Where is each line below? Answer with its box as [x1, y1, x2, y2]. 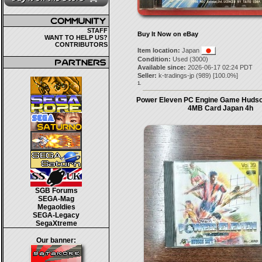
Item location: [137, 47, 180, 54]
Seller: [137, 72, 157, 79]
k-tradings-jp [158, 72, 194, 79]
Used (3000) [170, 56, 208, 63]
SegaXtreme [35, 219, 77, 227]
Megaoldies [37, 203, 75, 211]
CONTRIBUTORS [55, 41, 108, 48]
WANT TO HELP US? [44, 34, 108, 41]
